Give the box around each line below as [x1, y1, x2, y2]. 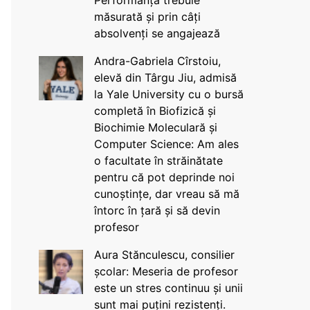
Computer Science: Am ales [93, 137, 239, 151]
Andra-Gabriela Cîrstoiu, [93, 54, 221, 68]
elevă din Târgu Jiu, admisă [93, 71, 237, 84]
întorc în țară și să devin [93, 203, 220, 217]
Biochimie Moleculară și [93, 120, 217, 134]
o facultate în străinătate [93, 154, 223, 167]
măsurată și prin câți [93, 10, 201, 24]
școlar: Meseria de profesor [93, 264, 238, 278]
